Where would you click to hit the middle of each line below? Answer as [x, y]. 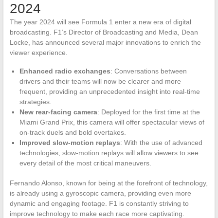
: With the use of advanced [161, 142]
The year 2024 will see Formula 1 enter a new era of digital [100, 22]
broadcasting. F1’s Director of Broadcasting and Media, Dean [104, 32]
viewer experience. [38, 52]
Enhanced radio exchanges [65, 71]
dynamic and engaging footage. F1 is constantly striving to [99, 203]
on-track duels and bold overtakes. [73, 132]
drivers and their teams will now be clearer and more [100, 81]
